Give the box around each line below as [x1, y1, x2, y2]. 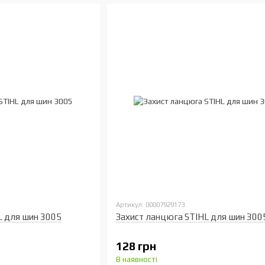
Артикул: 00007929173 [115, 201, 185, 208]
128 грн [115, 240, 156, 253]
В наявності [115, 255, 157, 264]
